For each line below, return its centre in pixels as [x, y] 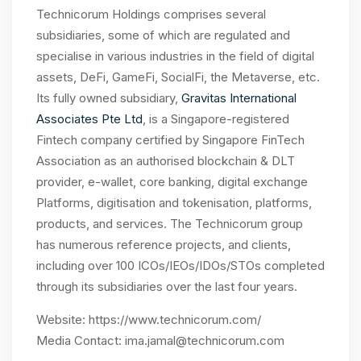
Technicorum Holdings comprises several [151, 14]
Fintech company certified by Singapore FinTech [170, 140]
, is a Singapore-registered [216, 119]
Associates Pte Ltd [89, 119]
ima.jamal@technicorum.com [205, 340]
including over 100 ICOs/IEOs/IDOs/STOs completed [180, 266]
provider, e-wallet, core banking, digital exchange [172, 182]
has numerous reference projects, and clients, [164, 245]
